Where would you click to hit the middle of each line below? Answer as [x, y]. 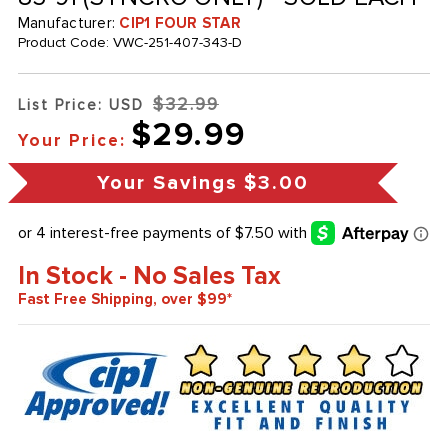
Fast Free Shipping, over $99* [124, 299]
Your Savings [167, 183]
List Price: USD [80, 105]
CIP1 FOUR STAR [180, 23]
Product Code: [65, 43]
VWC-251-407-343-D [177, 43]
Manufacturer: [68, 23]
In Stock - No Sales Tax [149, 276]
